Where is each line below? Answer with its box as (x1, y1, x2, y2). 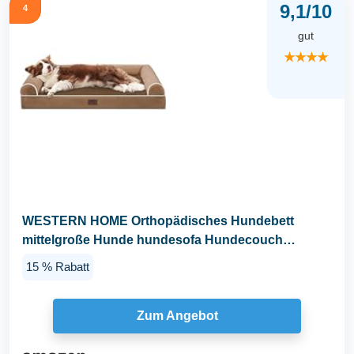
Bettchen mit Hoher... (22, 252, 147, 266)
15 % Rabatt (26, 260, 89, 274)
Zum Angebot (136, 309, 218, 323)
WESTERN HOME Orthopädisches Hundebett (22, 214, 294, 228)
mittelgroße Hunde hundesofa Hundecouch (22, 233, 283, 247)
